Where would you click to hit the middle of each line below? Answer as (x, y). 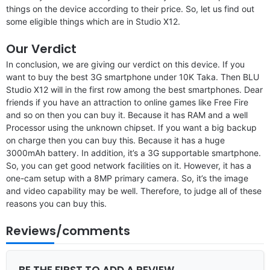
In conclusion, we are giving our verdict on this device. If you (125, 64)
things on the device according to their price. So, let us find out (130, 8)
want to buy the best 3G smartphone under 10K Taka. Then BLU (133, 77)
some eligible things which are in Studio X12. (93, 21)
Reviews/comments (68, 231)
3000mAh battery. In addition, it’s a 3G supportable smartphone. (133, 152)
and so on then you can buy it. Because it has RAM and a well (127, 115)
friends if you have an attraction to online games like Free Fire (127, 102)
